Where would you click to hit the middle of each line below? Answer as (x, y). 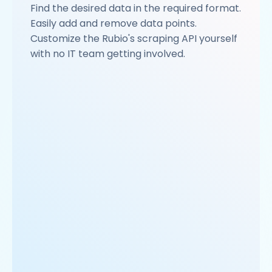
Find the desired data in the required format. (136, 8)
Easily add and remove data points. (114, 24)
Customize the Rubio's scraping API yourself (134, 39)
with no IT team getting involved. (108, 54)
